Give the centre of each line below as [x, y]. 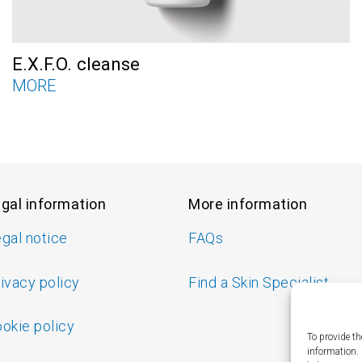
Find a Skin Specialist [259, 282]
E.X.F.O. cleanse [76, 65]
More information [248, 204]
